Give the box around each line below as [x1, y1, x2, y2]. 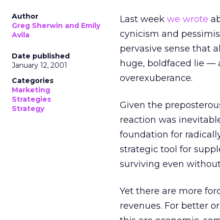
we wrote [167, 14, 208, 25]
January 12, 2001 [12, 61, 67, 70]
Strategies [12, 95, 51, 104]
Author [12, 12, 38, 21]
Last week [120, 14, 167, 25]
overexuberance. [120, 73, 192, 83]
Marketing [12, 85, 50, 94]
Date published [12, 52, 70, 60]
